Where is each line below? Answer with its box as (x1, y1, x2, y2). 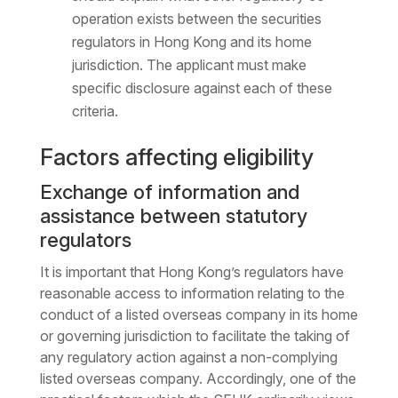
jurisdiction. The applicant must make (71, 56, 306, 75)
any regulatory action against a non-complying (39, 348, 338, 367)
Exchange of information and (39, 180, 299, 204)
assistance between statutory (39, 204, 307, 228)
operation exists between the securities (71, 10, 322, 28)
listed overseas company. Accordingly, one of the (39, 370, 356, 388)
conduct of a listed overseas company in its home (39, 306, 358, 324)
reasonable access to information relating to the (39, 284, 345, 303)
